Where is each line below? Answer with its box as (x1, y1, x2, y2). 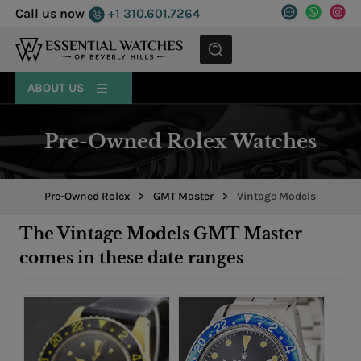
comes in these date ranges (19, 248, 243, 268)
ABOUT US (27, 81, 89, 95)
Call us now (15, 6, 85, 21)
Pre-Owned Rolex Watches (44, 130, 317, 153)
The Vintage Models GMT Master (19, 224, 302, 244)
